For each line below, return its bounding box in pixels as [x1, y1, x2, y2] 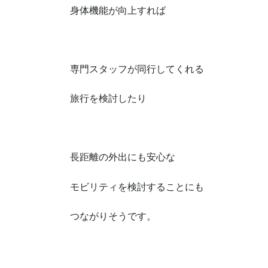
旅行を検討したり [70, 93, 147, 104]
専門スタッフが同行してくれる [70, 63, 204, 74]
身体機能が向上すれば [70, 5, 166, 16]
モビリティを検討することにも [70, 181, 204, 192]
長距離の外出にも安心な [70, 152, 175, 163]
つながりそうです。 [70, 211, 156, 221]
